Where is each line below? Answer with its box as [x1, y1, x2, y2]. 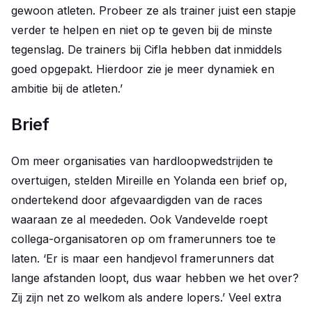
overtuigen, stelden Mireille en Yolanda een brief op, [11, 173, 288, 188]
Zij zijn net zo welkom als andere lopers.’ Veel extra [11, 290, 281, 305]
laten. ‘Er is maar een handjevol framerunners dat [11, 251, 274, 266]
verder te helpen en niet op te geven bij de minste [11, 23, 272, 38]
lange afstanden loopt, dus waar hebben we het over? [11, 271, 299, 286]
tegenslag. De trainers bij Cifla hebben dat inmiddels [11, 42, 282, 57]
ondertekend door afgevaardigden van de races [11, 193, 263, 208]
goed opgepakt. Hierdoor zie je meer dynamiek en [11, 62, 274, 77]
